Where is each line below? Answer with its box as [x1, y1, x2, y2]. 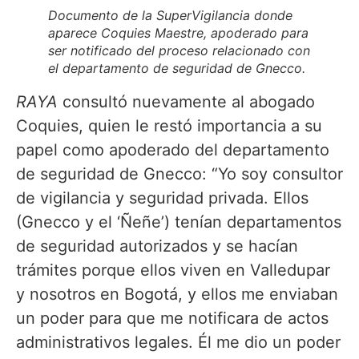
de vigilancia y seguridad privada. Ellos [16, 188, 309, 208]
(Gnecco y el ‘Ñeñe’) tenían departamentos [16, 212, 341, 232]
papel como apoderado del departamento [16, 139, 329, 159]
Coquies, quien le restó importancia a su [16, 115, 322, 135]
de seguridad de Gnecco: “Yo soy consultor [16, 163, 343, 184]
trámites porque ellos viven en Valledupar [16, 260, 330, 280]
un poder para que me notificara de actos [16, 308, 329, 328]
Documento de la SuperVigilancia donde [48, 6, 292, 23]
